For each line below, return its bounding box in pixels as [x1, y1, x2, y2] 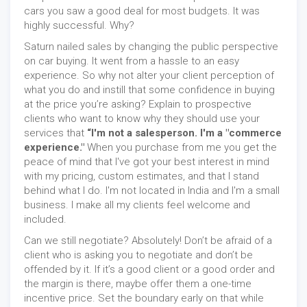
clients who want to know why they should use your [24, 112, 260, 125]
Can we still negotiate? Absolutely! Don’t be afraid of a [24, 234, 272, 247]
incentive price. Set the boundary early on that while [24, 292, 264, 305]
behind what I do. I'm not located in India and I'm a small [24, 184, 280, 197]
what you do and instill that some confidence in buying [24, 84, 275, 97]
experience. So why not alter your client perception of [24, 69, 274, 82]
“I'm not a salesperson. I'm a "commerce [87, 127, 282, 140]
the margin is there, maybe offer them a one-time [24, 278, 251, 291]
